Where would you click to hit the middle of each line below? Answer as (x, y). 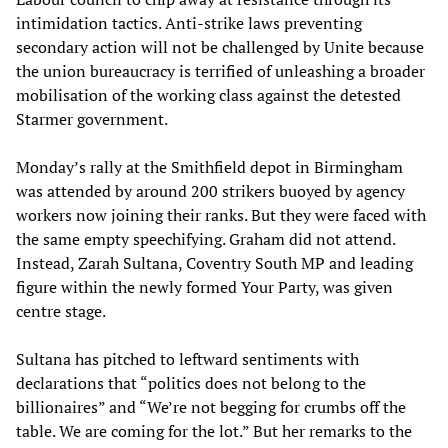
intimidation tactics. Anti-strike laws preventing (189, 22)
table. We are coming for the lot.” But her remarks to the (214, 430)
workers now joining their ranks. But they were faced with (221, 214)
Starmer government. (92, 118)
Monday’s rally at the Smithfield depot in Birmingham (209, 166)
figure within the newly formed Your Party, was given (204, 286)
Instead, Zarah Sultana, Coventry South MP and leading (214, 262)
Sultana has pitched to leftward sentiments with (187, 358)
